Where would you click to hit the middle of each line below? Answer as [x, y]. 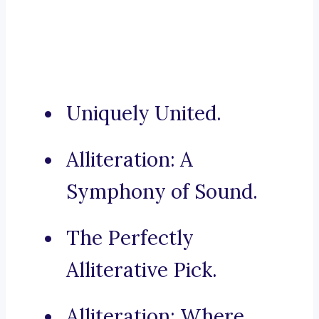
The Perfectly [130, 238]
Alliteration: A [130, 160]
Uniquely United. [144, 114]
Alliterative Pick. [142, 270]
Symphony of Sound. [162, 192]
